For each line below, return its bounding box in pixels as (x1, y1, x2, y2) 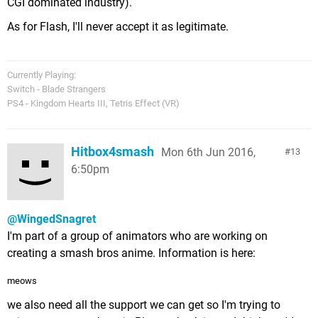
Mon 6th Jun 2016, (161, 145, 256, 159)
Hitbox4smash (71, 143, 154, 159)
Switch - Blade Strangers (7, 83, 106, 94)
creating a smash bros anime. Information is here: (7, 246, 256, 260)
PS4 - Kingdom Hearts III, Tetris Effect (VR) (7, 97, 180, 109)
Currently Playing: (7, 69, 76, 80)
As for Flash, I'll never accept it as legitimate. (7, 19, 229, 33)
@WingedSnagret (7, 212, 96, 226)
